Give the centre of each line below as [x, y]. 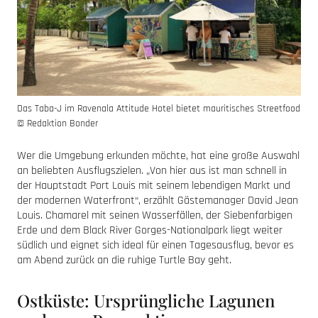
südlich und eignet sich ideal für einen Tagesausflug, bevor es [155, 245]
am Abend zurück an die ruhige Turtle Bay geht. [124, 260]
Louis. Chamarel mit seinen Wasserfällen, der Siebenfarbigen [155, 215]
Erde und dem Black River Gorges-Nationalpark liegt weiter [150, 230]
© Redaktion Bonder [57, 123]
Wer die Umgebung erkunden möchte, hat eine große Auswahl [158, 155]
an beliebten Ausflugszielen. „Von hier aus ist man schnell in [152, 170]
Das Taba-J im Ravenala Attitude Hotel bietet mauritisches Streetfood [159, 108]
